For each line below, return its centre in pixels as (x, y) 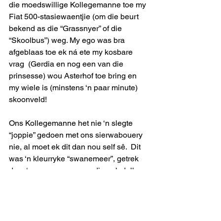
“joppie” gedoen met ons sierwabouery (77, 135)
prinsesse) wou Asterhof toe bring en (74, 75)
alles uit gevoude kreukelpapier (65, 206)
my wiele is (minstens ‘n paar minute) (75, 87)
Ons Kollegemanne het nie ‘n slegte (72, 123)
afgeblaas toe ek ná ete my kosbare (72, 52)
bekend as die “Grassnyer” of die (66, 28)
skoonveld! (28, 99)
